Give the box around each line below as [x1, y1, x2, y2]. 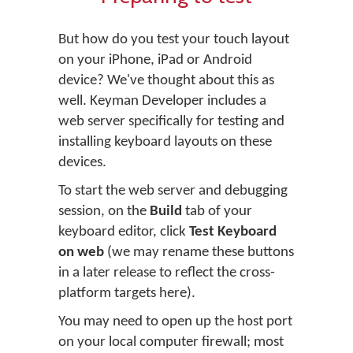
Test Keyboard [189, 224, 277, 240]
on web [58, 244, 104, 260]
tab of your [182, 203, 252, 219]
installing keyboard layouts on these [58, 134, 272, 150]
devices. [58, 154, 106, 170]
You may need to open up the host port [58, 314, 292, 329]
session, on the [58, 203, 150, 219]
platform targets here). [58, 285, 195, 301]
